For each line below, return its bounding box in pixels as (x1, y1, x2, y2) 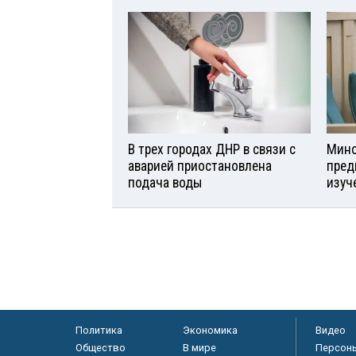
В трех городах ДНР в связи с (128, 141, 296, 157)
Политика (75, 323, 122, 336)
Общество (75, 341, 126, 354)
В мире (182, 341, 216, 354)
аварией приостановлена (128, 157, 272, 174)
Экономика (182, 323, 238, 336)
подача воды (128, 174, 203, 191)
